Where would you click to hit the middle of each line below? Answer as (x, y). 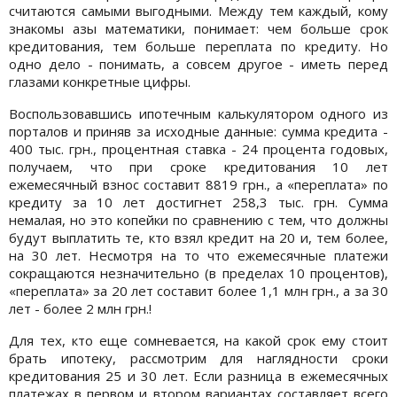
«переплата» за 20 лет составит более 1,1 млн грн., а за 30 (198, 290)
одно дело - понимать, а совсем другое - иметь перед (198, 63)
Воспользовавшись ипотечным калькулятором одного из (198, 113)
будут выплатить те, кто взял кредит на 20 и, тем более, (198, 237)
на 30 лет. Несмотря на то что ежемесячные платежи (198, 255)
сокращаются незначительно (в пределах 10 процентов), (198, 272)
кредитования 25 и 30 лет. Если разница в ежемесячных (198, 375)
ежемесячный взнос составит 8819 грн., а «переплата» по (198, 184)
